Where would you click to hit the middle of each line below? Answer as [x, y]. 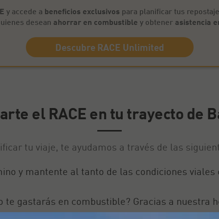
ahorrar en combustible [96, 22]
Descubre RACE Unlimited [109, 47]
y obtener [157, 22]
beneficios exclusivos [82, 11]
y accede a [24, 11]
